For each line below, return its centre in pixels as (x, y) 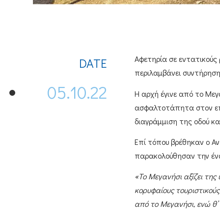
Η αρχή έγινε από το (170, 93)
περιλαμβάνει (158, 73)
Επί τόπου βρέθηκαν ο (173, 141)
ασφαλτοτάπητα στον (174, 107)
